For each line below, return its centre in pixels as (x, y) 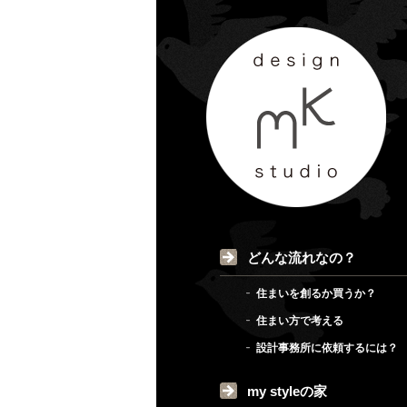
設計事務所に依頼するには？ (327, 347)
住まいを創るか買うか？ (316, 293)
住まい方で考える (300, 320)
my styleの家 (287, 391)
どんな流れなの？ (302, 258)
